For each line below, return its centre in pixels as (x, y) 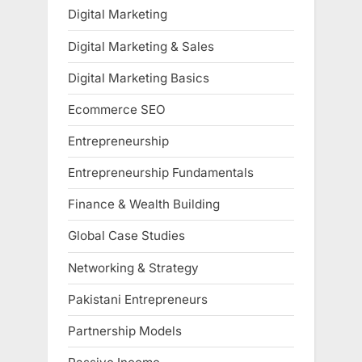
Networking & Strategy (133, 267)
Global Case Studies (126, 236)
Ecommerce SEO (117, 109)
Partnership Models (125, 330)
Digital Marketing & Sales (141, 46)
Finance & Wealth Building (144, 204)
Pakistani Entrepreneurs (138, 299)
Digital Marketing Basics (139, 78)
